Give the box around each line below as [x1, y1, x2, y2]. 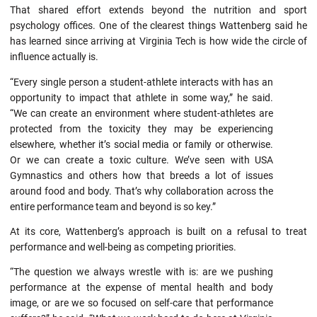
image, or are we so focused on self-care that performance [10, 297, 273, 309]
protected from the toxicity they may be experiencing [10, 122, 273, 134]
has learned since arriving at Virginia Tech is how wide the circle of [10, 35, 307, 47]
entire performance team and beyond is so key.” [10, 200, 216, 212]
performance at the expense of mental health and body [10, 282, 273, 294]
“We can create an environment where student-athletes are [10, 107, 273, 119]
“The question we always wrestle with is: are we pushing [10, 266, 273, 278]
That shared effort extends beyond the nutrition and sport [10, 4, 307, 16]
